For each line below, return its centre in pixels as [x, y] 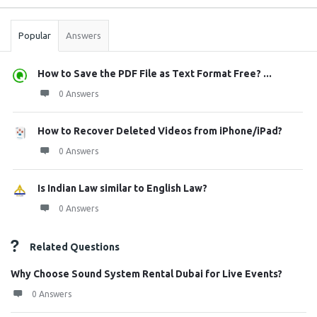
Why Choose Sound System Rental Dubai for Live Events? [146, 274]
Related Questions [75, 247]
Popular [35, 35]
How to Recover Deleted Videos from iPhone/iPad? [160, 131]
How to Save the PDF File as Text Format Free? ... [155, 74]
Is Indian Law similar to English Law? [122, 188]
